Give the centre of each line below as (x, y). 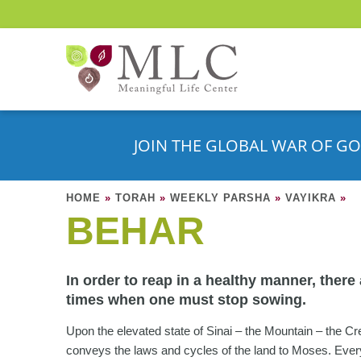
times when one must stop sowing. (186, 300)
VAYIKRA (311, 198)
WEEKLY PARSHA (220, 198)
